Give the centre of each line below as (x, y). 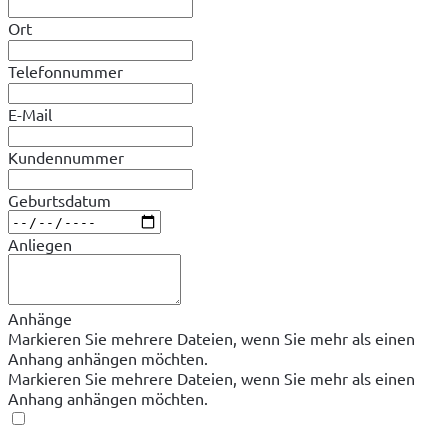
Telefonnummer (65, 70)
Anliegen (40, 244)
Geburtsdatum (59, 199)
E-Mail (30, 113)
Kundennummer (66, 156)
